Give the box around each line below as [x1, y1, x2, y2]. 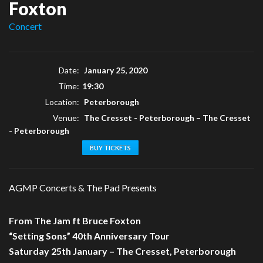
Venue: [53, 113, 79, 123]
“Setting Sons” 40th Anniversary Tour [9, 230, 170, 242]
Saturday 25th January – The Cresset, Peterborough [9, 245, 236, 257]
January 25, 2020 [82, 65, 147, 76]
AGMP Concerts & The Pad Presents [9, 182, 157, 194]
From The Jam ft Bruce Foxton [9, 215, 141, 227]
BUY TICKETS [90, 144, 131, 152]
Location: [45, 97, 79, 107]
